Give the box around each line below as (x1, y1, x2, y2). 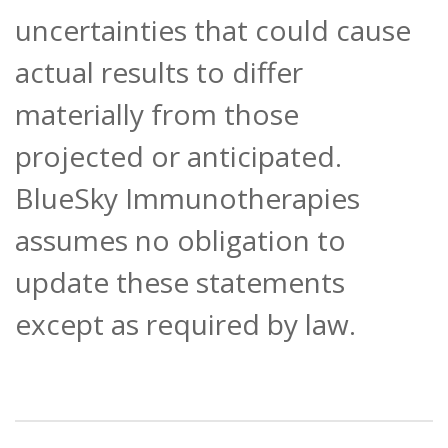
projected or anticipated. (15, 137, 342, 176)
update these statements (15, 263, 345, 302)
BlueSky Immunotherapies (15, 179, 360, 218)
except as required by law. (15, 305, 356, 344)
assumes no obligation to (15, 221, 346, 260)
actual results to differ (15, 53, 303, 92)
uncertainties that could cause (15, 11, 411, 50)
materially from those (15, 95, 299, 134)
